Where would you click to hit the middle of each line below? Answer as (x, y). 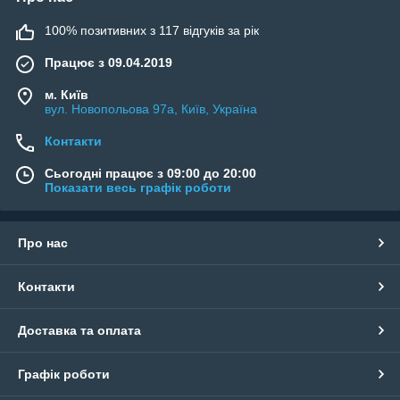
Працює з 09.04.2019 (108, 62)
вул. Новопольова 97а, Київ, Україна (151, 109)
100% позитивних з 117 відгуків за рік (152, 30)
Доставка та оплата (79, 330)
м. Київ (67, 95)
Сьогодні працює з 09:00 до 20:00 (150, 173)
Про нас (43, 243)
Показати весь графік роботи (138, 187)
